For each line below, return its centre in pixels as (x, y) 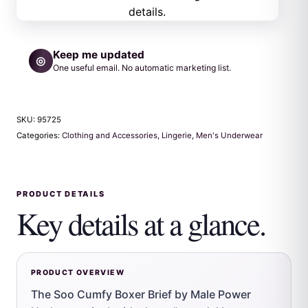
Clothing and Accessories (110, 136)
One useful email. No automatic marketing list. (142, 68)
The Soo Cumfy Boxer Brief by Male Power (141, 294)
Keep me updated (98, 54)
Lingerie (177, 136)
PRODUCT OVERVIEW (78, 273)
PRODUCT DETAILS (61, 194)
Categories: (39, 136)
